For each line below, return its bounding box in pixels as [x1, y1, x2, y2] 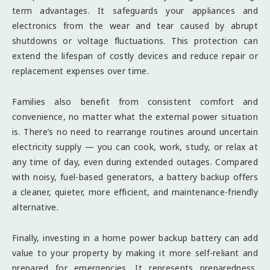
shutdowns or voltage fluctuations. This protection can [12, 35, 258, 47]
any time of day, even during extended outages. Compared [12, 156, 258, 168]
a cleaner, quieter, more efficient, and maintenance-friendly [12, 186, 258, 198]
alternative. [12, 201, 58, 213]
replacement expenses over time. [12, 65, 149, 77]
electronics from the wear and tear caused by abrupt [12, 20, 258, 32]
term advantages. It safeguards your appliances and [12, 5, 258, 17]
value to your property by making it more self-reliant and [12, 247, 258, 259]
